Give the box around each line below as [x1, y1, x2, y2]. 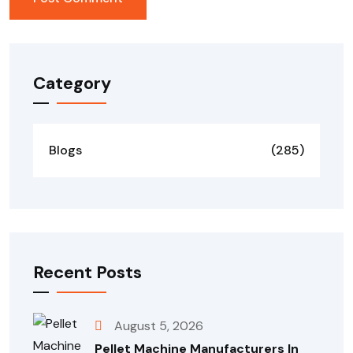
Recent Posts [33, 260, 142, 284]
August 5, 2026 [114, 318, 203, 335]
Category [33, 71, 111, 95]
